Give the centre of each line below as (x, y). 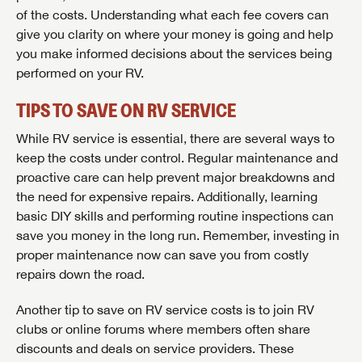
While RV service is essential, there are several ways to (175, 139)
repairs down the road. (80, 274)
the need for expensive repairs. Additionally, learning (167, 197)
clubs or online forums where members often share (163, 329)
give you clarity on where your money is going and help (175, 34)
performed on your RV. (80, 73)
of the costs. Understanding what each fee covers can (173, 15)
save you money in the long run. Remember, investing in (178, 236)
